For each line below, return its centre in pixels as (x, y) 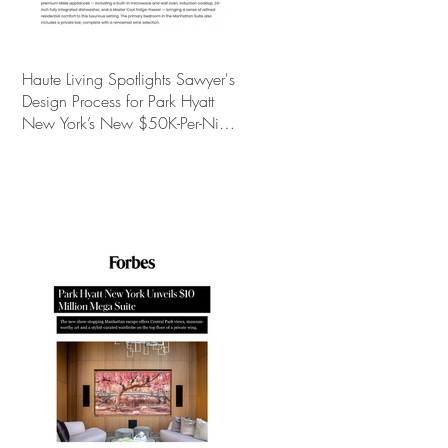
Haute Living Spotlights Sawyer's (128, 79)
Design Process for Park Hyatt (118, 101)
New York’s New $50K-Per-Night (130, 123)
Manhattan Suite (76, 145)
